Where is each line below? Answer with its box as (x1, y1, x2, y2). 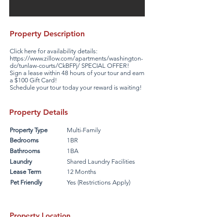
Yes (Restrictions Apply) (67, 179, 130, 186)
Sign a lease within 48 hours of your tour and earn (10, 69, 144, 77)
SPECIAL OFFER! (80, 62, 129, 69)
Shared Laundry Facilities (67, 158, 135, 165)
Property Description (10, 29, 85, 38)
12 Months (67, 168, 96, 175)
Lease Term (10, 168, 41, 175)
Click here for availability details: (10, 47, 97, 55)
